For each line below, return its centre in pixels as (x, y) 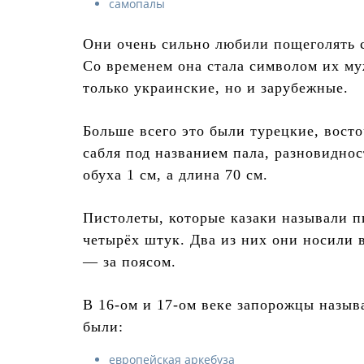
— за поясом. (130, 262)
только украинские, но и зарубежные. (216, 88)
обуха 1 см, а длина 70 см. (175, 175)
